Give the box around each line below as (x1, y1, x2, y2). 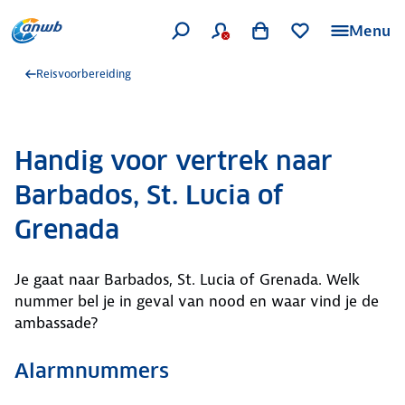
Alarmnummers (14, 358, 169, 383)
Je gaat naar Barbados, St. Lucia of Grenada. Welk (14, 269, 360, 289)
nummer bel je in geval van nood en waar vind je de (14, 291, 379, 311)
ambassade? (14, 313, 98, 333)
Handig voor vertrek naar (14, 145, 333, 177)
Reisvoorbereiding (36, 66, 131, 81)
